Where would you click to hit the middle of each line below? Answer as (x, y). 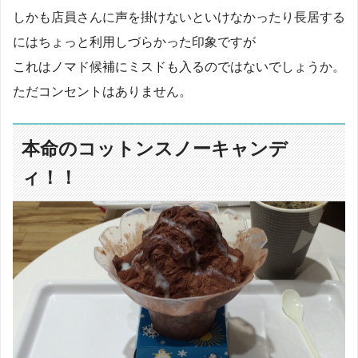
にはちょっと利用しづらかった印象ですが (134, 41)
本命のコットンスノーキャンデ (155, 148)
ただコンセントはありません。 (102, 91)
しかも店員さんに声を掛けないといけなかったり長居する (179, 16)
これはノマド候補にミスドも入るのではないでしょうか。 (179, 66)
